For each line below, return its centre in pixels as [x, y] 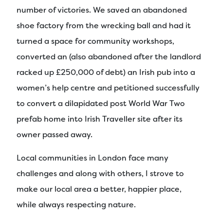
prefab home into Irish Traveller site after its [100, 119]
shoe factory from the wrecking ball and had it [104, 26]
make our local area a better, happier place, [99, 189]
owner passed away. [54, 135]
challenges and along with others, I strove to [100, 174]
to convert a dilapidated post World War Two [101, 104]
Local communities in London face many [92, 158]
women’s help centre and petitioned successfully [108, 88]
